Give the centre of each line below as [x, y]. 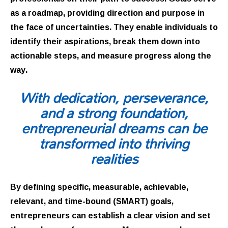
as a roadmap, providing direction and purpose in [107, 12]
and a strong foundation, [114, 112]
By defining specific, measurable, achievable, [99, 187]
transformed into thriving [114, 143]
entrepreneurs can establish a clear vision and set [110, 215]
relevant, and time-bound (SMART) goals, [92, 201]
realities [114, 158]
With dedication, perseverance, [114, 97]
